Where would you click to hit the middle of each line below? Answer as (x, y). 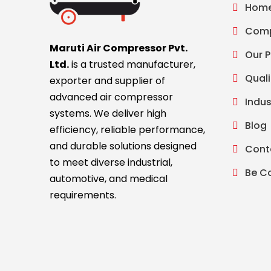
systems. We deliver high (108, 114)
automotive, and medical (109, 179)
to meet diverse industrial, (111, 163)
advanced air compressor (112, 97)
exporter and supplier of (108, 81)
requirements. (83, 195)
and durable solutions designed (123, 146)
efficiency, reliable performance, (128, 130)
